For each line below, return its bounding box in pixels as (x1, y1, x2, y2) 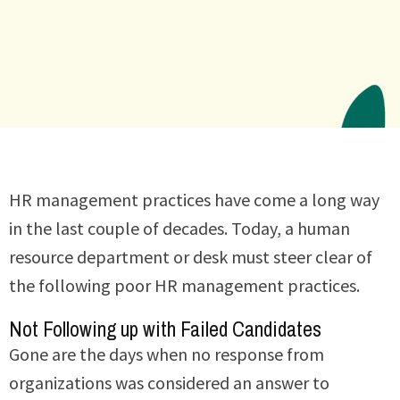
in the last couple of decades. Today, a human (9, 216, 350, 239)
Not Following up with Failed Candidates (9, 314, 321, 343)
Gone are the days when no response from (9, 342, 324, 365)
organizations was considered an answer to (9, 371, 329, 394)
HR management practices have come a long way (9, 187, 379, 211)
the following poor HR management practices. (9, 273, 360, 296)
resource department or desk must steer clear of (9, 245, 372, 268)
